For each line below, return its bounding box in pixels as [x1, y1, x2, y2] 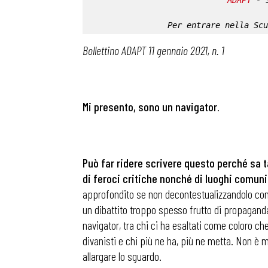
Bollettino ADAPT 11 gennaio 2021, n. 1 [83, 43, 224, 57]
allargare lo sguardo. [83, 249, 162, 263]
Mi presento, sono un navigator [83, 99, 217, 114]
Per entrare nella [167, 20, 254, 30]
